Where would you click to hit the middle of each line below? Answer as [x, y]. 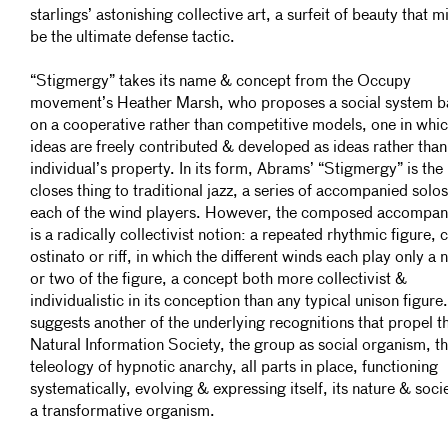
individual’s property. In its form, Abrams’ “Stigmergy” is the [236, 170]
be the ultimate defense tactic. [132, 38]
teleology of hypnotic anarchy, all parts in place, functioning [234, 368]
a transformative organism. [122, 412]
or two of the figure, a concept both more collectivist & [218, 280]
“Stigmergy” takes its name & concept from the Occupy [220, 82]
